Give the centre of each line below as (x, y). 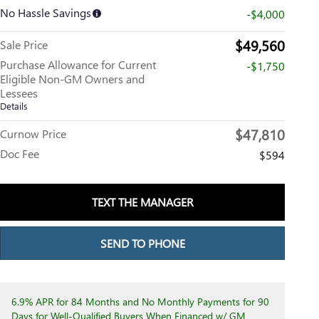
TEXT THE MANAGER (142, 202)
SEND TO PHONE (142, 244)
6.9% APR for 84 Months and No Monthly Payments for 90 (140, 302)
